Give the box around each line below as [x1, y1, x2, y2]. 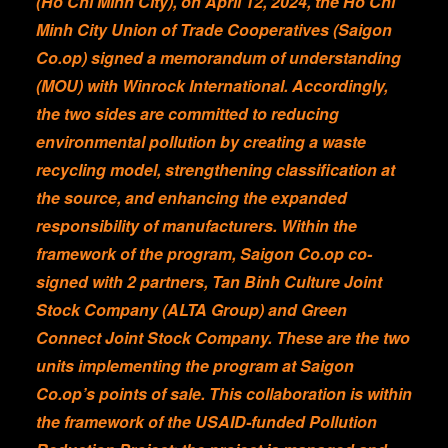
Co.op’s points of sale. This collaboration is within [36, 382, 412, 405]
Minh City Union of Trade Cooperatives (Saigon [36, 18, 392, 41]
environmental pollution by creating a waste [36, 130, 366, 153]
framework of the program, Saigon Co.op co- [36, 242, 372, 265]
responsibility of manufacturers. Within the [36, 214, 357, 237]
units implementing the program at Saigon [36, 354, 354, 377]
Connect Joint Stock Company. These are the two [36, 326, 410, 349]
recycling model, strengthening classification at [36, 158, 395, 181]
